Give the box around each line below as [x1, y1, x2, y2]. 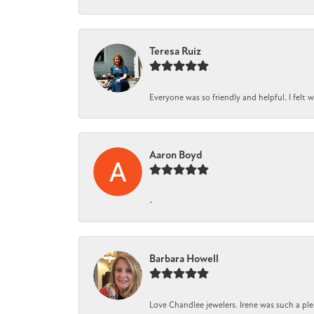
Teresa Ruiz [149, 44, 201, 57]
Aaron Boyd [149, 148, 203, 161]
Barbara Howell [149, 252, 219, 265]
